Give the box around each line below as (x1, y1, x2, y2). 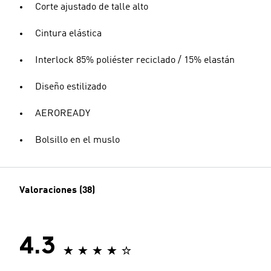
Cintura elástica (35, 29, 102, 39)
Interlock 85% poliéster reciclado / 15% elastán (35, 56, 235, 65)
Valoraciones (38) (19, 186, 95, 195)
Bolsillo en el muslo (35, 135, 120, 145)
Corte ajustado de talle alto (35, 2, 148, 12)
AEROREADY (35, 109, 90, 119)
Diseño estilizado (35, 82, 106, 92)
